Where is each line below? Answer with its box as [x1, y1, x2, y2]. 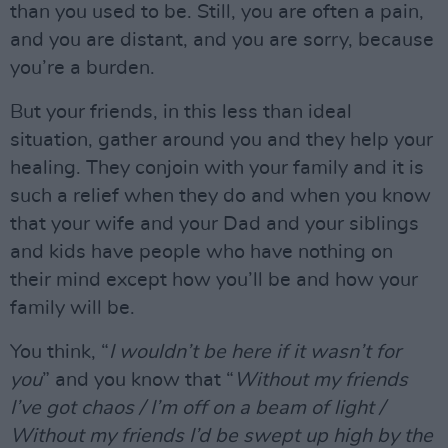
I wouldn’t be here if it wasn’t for [109, 341, 401, 362]
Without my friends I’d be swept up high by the [10, 425, 433, 446]
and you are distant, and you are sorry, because [10, 29, 434, 50]
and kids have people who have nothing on [10, 241, 393, 262]
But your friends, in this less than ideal [10, 101, 352, 122]
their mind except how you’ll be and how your [10, 269, 418, 290]
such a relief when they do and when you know [10, 185, 431, 206]
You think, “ [10, 341, 109, 362]
